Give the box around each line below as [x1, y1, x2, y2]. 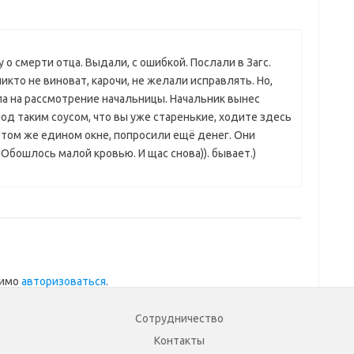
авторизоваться [21, 275, 106, 288]
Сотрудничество [134, 312, 224, 325]
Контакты [153, 334, 205, 347]
